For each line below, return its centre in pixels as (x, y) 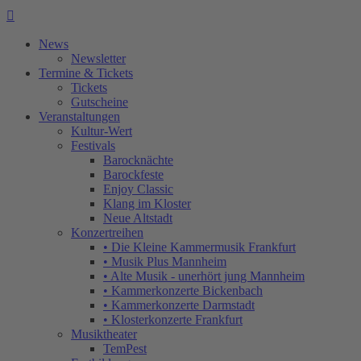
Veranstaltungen (79, 116)
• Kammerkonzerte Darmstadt (179, 305)
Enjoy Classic (138, 189)
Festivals (93, 145)
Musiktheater (104, 334)
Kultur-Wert (102, 131)
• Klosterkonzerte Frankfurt (173, 320)
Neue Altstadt (138, 218)
